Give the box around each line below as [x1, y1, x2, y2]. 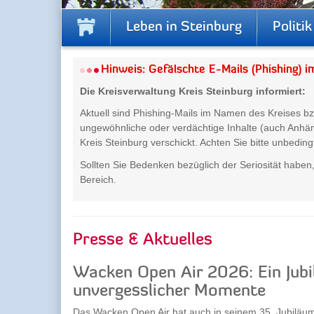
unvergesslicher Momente [73, 283, 266, 300]
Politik [273, 20, 312, 34]
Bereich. [80, 173, 116, 185]
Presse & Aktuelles [73, 232, 212, 249]
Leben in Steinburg [126, 20, 242, 34]
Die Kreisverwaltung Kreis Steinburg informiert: [80, 85, 306, 97]
